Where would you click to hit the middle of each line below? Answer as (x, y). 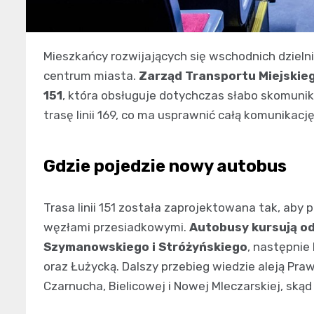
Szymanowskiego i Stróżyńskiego (145, 247)
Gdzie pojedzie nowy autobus (165, 166)
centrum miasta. (91, 76)
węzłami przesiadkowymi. (116, 227)
